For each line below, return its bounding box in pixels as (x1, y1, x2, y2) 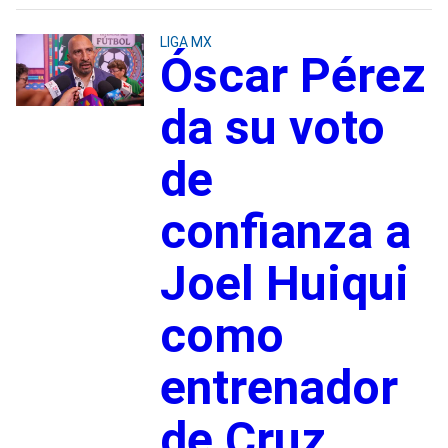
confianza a (159, 202, 411, 260)
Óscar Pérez (159, 46, 426, 104)
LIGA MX (159, 33, 212, 50)
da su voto (159, 98, 385, 156)
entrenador (159, 358, 398, 416)
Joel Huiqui (159, 254, 409, 312)
